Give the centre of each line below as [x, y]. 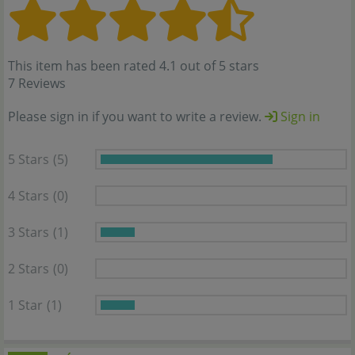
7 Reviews [37, 84]
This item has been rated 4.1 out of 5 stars [134, 66]
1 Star [25, 305]
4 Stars [29, 196]
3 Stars [29, 233]
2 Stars [29, 269]
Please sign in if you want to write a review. [136, 117]
